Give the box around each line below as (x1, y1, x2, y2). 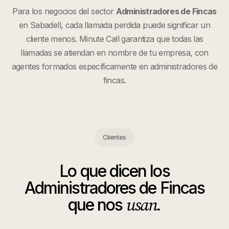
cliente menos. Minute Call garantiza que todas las (26, 34, 203, 44)
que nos (67, 195, 126, 215)
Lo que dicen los (59, 161, 170, 181)
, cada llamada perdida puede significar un (60, 20, 211, 30)
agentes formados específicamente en (11, 61, 150, 72)
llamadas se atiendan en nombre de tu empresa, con (20, 48, 209, 58)
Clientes (103, 133, 126, 141)
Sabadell (30, 20, 61, 30)
